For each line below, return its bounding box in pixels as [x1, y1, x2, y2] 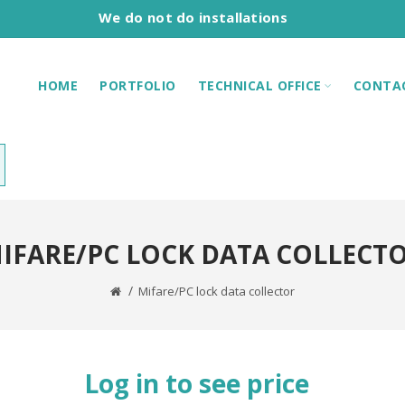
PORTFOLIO [99, 76, 176, 94]
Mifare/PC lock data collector [138, 283, 295, 299]
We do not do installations [99, 8, 287, 26]
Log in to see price [84, 366, 309, 400]
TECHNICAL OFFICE [197, 76, 322, 94]
